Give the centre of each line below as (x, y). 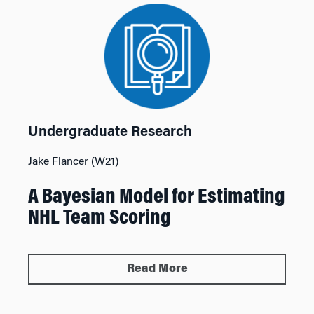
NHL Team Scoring (100, 219)
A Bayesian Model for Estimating (157, 198)
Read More (157, 269)
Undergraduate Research (110, 132)
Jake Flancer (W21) (73, 162)
